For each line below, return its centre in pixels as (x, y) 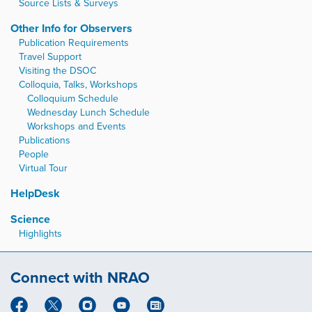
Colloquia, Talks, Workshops (78, 85)
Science (30, 219)
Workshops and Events (77, 127)
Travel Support (50, 57)
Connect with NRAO (80, 278)
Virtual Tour (43, 169)
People (34, 155)
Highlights (40, 234)
